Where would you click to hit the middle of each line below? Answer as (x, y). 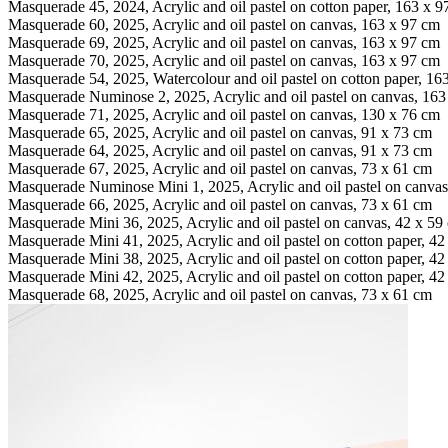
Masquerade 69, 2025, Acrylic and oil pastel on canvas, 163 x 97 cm (224, 42)
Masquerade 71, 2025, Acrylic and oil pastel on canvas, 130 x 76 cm (224, 114)
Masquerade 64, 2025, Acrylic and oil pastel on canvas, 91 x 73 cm (220, 150)
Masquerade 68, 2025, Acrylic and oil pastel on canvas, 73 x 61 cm (220, 294)
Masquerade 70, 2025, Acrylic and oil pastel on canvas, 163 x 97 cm (224, 60)
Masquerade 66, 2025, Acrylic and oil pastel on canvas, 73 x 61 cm (220, 204)
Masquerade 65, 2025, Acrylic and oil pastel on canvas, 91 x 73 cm (220, 132)
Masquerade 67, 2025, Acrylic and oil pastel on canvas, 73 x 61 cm (220, 168)
